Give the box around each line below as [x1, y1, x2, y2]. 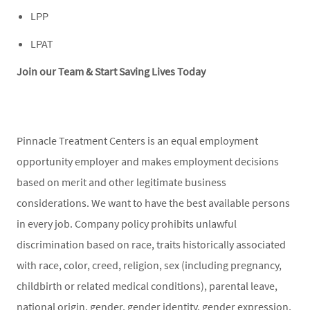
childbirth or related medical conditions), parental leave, [17, 278, 277, 293]
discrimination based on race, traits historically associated [17, 237, 286, 251]
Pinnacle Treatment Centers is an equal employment [17, 133, 258, 147]
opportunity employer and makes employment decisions [17, 154, 279, 168]
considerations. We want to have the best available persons [17, 195, 290, 210]
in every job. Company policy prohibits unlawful [17, 216, 237, 230]
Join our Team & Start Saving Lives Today [17, 64, 208, 78]
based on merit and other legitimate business [17, 174, 226, 189]
